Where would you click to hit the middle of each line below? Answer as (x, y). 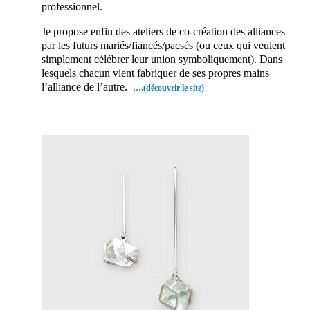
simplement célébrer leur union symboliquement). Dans (162, 59)
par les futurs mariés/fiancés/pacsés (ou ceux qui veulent (163, 45)
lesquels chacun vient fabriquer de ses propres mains (155, 73)
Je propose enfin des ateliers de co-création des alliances (163, 31)
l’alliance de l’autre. (84, 86)
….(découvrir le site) (168, 88)
